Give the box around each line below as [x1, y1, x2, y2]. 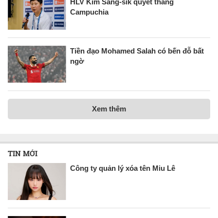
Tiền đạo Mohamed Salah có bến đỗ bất [70, 46, 204, 55]
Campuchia [70, 8, 109, 17]
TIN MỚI [8, 148, 37, 158]
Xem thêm [92, 104, 126, 113]
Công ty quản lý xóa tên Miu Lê [70, 163, 175, 172]
